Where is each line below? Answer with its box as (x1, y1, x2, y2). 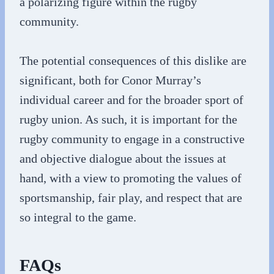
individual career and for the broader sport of (20, 92, 243, 106)
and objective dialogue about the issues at (20, 151, 226, 165)
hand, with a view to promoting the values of (20, 171, 242, 185)
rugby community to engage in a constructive (20, 131, 245, 146)
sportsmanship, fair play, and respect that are (20, 190, 242, 204)
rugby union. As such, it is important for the (20, 112, 237, 126)
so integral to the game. (20, 210, 136, 224)
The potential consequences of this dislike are (20, 53, 246, 67)
